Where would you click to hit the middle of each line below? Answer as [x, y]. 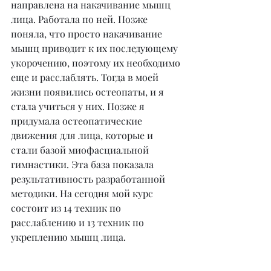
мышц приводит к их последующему [96, 48]
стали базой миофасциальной [81, 150]
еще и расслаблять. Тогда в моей [86, 77]
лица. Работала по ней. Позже [80, 19]
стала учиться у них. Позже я [79, 106]
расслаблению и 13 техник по [79, 222]
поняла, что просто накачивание [88, 34]
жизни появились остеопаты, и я [89, 92]
